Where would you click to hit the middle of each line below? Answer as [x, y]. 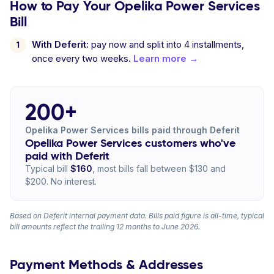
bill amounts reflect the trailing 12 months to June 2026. [105, 227]
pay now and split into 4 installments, [166, 44]
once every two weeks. [83, 58]
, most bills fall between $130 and [159, 168]
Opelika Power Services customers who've [130, 143]
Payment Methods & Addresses [107, 265]
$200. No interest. [61, 181]
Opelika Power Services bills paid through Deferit [132, 130]
